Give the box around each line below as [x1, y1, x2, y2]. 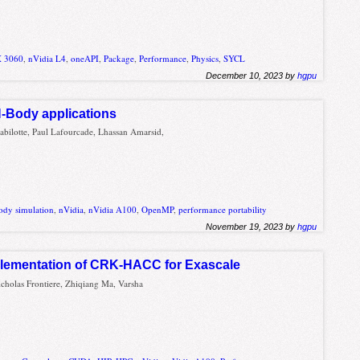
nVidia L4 [28, 51, 67, 64]
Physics [191, 51, 219, 64]
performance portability [178, 203, 268, 216]
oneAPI [71, 51, 100, 64]
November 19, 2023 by [206, 222, 298, 232]
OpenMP [141, 203, 174, 216]
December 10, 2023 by [206, 70, 298, 80]
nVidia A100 [88, 203, 137, 216]
